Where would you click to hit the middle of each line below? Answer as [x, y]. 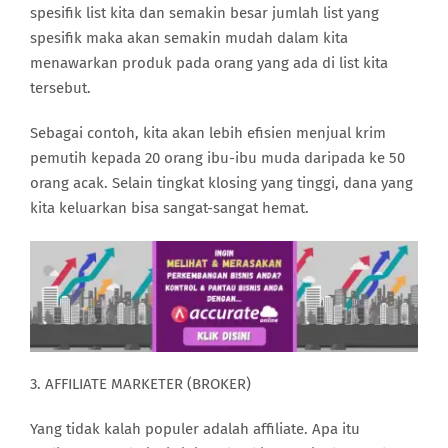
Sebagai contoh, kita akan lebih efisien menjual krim [208, 132]
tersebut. [60, 87]
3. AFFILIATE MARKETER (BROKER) [140, 384]
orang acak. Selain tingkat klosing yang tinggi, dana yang [221, 182]
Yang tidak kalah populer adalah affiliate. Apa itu [195, 429]
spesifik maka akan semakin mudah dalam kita [189, 37]
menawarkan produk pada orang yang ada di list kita [209, 62]
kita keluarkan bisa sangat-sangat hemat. [169, 207]
